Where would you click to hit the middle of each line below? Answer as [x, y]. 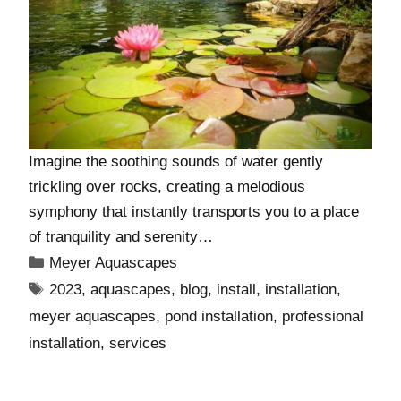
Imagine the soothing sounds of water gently [176, 161]
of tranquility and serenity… [121, 236]
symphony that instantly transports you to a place [194, 211]
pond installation [219, 316]
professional [323, 316]
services [138, 343]
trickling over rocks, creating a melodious [167, 186]
